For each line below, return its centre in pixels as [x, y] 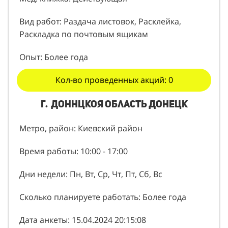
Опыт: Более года [54, 39]
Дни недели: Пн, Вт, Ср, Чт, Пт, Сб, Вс [91, 156]
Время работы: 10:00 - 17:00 [74, 133]
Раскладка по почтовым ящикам [84, 16]
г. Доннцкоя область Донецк [114, 86]
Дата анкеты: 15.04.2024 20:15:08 [83, 202]
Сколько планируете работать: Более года [103, 179]
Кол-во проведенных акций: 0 [114, 62]
